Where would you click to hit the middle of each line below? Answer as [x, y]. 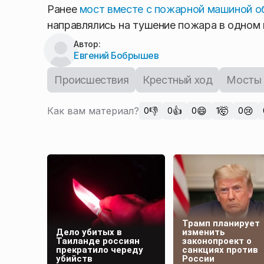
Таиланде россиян [98, 241]
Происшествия [92, 80]
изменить [204, 232]
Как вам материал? [93, 111]
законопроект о [217, 241]
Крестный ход [178, 80]
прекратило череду [100, 250]
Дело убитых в [89, 232]
